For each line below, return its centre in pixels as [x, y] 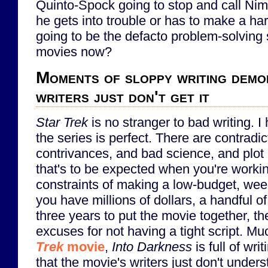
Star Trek [62, 123]
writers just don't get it [123, 96]
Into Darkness [152, 247]
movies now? [74, 52]
